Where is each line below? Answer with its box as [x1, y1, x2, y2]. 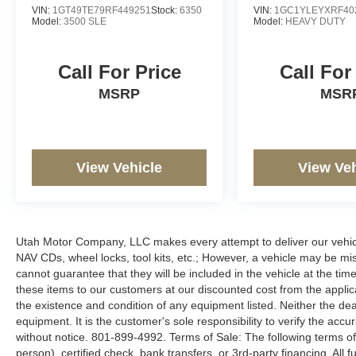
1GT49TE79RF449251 [52, 4, 151, 16]
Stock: [151, 4, 180, 16]
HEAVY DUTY [285, 15, 346, 27]
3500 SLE [64, 15, 106, 27]
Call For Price [57, 60, 181, 83]
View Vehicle [76, 159, 163, 176]
